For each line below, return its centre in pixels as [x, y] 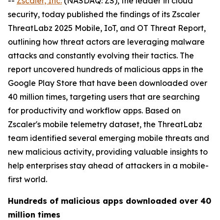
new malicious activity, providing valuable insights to [108, 152]
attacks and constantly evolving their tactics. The [101, 55]
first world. [27, 179]
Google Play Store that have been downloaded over [108, 83]
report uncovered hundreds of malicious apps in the [106, 69]
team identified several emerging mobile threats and [109, 138]
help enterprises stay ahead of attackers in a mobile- [108, 165]
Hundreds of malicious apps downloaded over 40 [110, 201]
